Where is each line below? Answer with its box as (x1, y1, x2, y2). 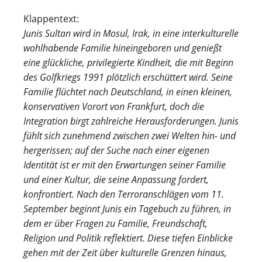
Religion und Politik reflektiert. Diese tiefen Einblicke (23, 232, 233, 244)
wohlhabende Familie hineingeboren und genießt (23, 42, 222, 54)
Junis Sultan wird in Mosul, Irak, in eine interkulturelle (23, 27, 239, 40)
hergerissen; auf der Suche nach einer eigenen (23, 144, 209, 157)
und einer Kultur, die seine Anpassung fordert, (23, 173, 209, 186)
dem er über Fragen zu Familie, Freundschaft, (23, 217, 208, 230)
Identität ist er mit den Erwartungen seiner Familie (23, 158, 226, 171)
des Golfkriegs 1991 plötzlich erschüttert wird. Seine (23, 71, 233, 84)
